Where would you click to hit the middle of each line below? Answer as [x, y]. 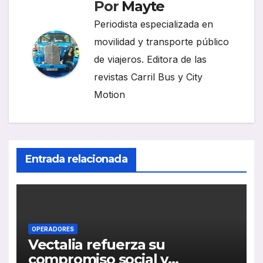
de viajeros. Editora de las [150, 59]
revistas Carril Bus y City [148, 77]
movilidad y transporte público [161, 41]
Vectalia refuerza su [96, 245]
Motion [109, 94]
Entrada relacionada [76, 159]
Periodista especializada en [154, 24]
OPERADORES [53, 229]
